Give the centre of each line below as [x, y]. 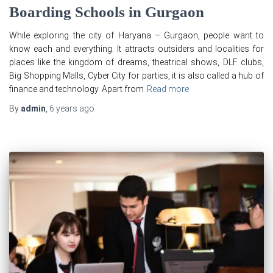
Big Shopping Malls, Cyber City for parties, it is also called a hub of [136, 76]
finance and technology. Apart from [76, 89]
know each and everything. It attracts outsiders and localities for [136, 49]
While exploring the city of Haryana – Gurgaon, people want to [136, 36]
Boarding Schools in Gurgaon [107, 12]
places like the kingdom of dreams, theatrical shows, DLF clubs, [136, 62]
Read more [168, 89]
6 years [63, 109]
